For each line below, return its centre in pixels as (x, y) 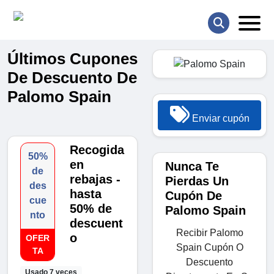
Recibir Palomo (209, 232)
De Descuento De (72, 78)
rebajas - (95, 180)
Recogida (97, 150)
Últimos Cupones (72, 59)
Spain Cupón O (209, 247)
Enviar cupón (219, 118)
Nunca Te (192, 166)
